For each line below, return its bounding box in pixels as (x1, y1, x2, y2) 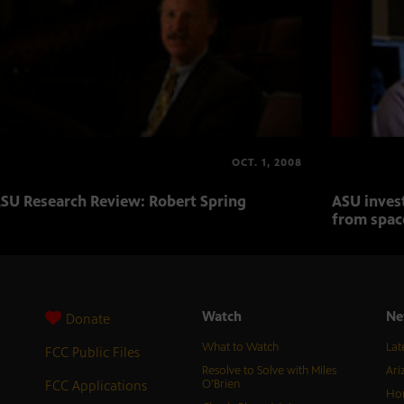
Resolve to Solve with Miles (201, 363, 336, 379)
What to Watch (201, 340, 279, 355)
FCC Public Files (44, 344, 140, 362)
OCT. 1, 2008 (232, 156, 302, 170)
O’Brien (201, 377, 240, 392)
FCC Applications (44, 377, 147, 395)
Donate (65, 310, 110, 328)
